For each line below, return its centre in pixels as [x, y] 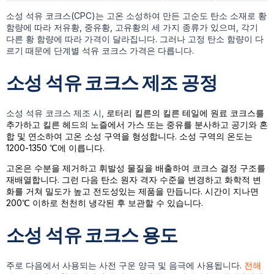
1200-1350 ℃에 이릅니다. [55, 148]
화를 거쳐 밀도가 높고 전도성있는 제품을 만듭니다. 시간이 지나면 [132, 191]
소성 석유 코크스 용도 [92, 235]
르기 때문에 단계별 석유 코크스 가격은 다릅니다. [100, 51]
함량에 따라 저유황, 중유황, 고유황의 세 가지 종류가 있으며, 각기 [132, 28]
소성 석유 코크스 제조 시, [56, 113]
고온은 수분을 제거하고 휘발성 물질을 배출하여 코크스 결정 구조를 [136, 168]
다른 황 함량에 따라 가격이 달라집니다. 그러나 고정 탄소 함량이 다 [135, 39]
